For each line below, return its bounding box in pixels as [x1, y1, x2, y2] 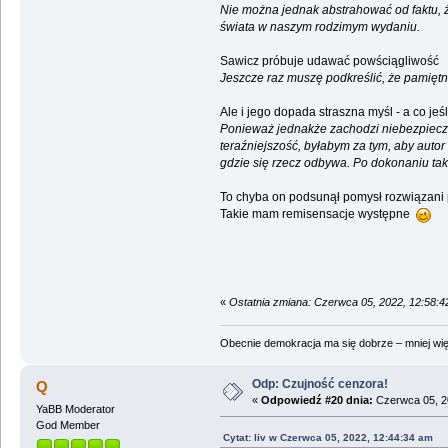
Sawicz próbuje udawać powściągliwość [219, 53, 439, 68]
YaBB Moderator [35, 403, 115, 416]
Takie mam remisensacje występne [219, 206, 416, 221]
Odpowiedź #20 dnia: [260, 394, 373, 407]
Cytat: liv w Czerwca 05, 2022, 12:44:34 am [222, 432, 433, 444]
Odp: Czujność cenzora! [251, 377, 388, 392]
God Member [35, 419, 100, 432]
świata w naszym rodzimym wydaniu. [219, 19, 420, 34]
